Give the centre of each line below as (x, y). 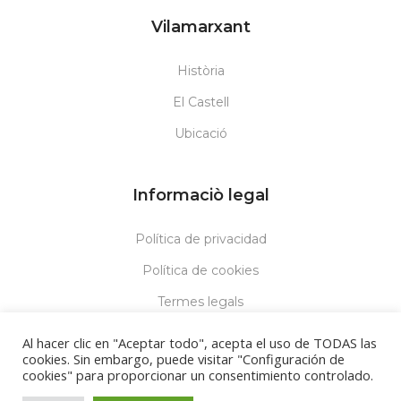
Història (200, 70)
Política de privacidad (200, 239)
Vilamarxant (200, 26)
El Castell (200, 102)
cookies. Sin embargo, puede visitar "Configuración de (183, 359)
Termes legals (200, 301)
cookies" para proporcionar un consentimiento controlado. (198, 375)
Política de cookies (200, 270)
